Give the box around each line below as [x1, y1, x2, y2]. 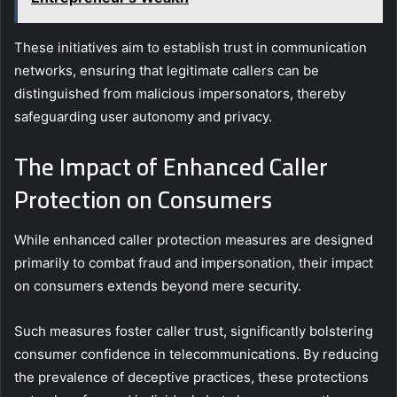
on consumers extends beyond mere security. [14, 276, 301, 294]
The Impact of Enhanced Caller [14, 144, 328, 190]
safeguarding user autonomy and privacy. [14, 108, 272, 126]
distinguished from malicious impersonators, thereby [14, 85, 346, 103]
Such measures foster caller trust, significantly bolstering [14, 322, 373, 339]
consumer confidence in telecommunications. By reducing [14, 345, 378, 362]
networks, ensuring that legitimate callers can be [14, 62, 319, 80]
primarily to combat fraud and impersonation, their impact [14, 253, 373, 271]
